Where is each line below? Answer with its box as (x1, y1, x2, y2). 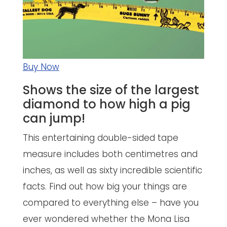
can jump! (22, 110, 85, 127)
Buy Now (22, 61, 59, 73)
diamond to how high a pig (22, 96, 191, 113)
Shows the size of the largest (22, 82, 199, 99)
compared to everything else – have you (22, 197, 199, 209)
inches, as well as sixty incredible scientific (22, 164, 202, 177)
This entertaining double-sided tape (22, 132, 178, 144)
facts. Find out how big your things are (22, 180, 187, 193)
